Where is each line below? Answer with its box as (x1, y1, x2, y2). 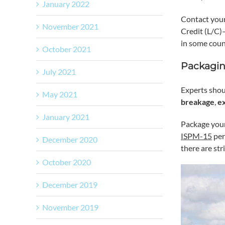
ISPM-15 (181, 131, 212, 141)
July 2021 (42, 66, 76, 76)
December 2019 (42, 179, 97, 189)
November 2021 (42, 21, 98, 31)
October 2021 (42, 44, 91, 54)
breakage (181, 96, 214, 106)
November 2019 (42, 202, 98, 212)
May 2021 (42, 89, 77, 99)
